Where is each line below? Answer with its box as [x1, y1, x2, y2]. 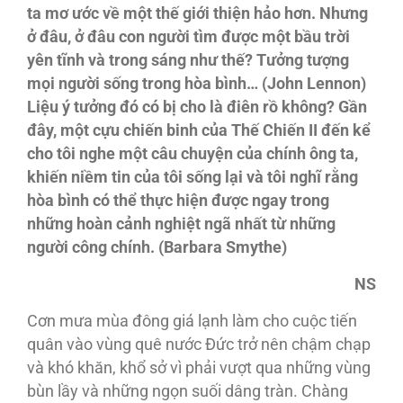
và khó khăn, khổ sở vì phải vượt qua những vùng [27, 359, 371, 377]
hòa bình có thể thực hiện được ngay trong [27, 192, 329, 210]
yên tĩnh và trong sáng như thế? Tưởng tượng [27, 51, 349, 69]
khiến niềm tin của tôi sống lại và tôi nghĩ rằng [27, 168, 358, 186]
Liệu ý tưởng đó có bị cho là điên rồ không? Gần [27, 98, 367, 116]
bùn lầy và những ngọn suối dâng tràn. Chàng [27, 382, 348, 400]
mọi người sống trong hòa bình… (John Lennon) [27, 75, 366, 93]
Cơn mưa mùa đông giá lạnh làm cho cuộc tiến [27, 312, 357, 330]
